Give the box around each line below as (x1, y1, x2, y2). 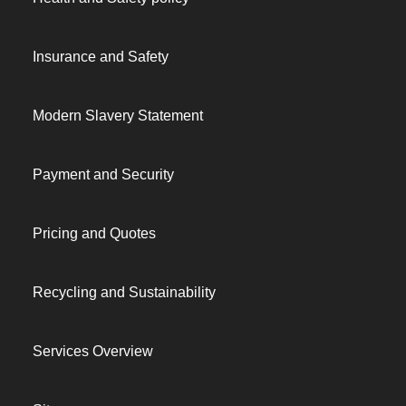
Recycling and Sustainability (33, 285, 216, 300)
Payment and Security (33, 167, 174, 182)
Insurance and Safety (33, 49, 169, 64)
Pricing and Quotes (33, 226, 156, 241)
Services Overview (33, 343, 153, 359)
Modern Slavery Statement (33, 108, 203, 123)
